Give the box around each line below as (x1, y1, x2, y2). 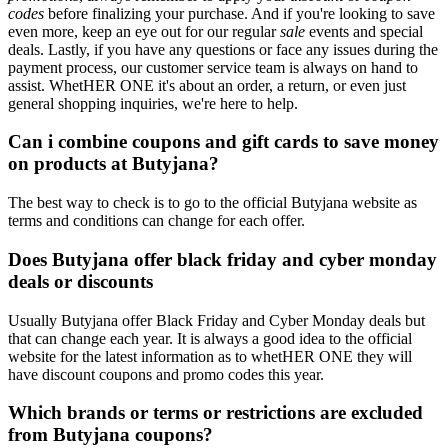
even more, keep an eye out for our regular (8, 22, 280, 40)
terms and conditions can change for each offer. (8, 212, 305, 230)
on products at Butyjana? (8, 153, 219, 175)
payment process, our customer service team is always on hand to (8, 58, 418, 76)
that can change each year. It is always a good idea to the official (8, 329, 412, 347)
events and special (305, 22, 423, 40)
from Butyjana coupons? (8, 424, 213, 446)
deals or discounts (8, 270, 153, 292)
